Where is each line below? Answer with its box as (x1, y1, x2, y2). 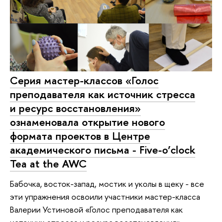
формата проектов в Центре (10, 128, 150, 144)
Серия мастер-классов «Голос (10, 73, 159, 88)
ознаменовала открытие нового (10, 114, 165, 130)
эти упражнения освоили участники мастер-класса (10, 190, 200, 202)
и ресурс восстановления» (10, 101, 141, 116)
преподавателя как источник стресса (10, 87, 195, 102)
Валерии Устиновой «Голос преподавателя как (10, 203, 183, 215)
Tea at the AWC (10, 156, 87, 171)
